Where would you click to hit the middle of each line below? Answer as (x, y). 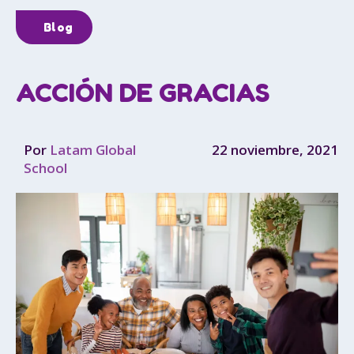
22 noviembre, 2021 (275, 150)
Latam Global (91, 150)
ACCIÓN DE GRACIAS (143, 92)
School (45, 168)
